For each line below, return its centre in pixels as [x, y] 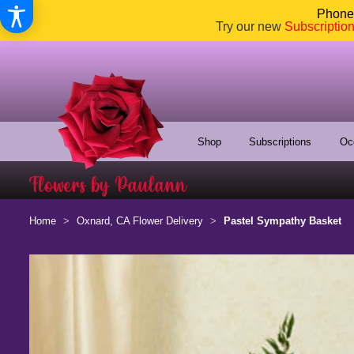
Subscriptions [281, 143]
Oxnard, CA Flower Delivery [140, 221]
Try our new [250, 26]
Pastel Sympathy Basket [282, 221]
